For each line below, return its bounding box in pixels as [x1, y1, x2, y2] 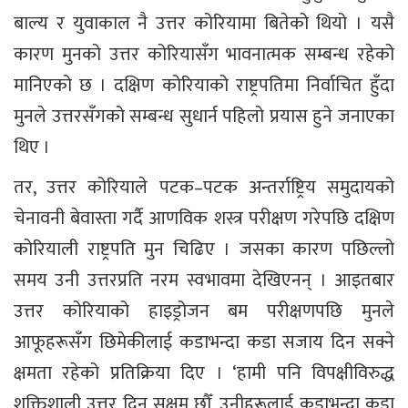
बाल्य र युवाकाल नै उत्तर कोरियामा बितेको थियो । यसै [14, 8, 394, 39]
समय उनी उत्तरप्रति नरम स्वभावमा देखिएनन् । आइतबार [14, 265, 394, 296]
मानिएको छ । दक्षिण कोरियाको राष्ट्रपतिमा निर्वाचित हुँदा [14, 70, 394, 101]
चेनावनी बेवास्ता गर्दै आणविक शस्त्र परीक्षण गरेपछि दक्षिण [14, 203, 394, 234]
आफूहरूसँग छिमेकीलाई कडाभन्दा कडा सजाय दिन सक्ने [14, 327, 394, 358]
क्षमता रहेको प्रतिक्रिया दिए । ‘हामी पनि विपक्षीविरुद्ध [14, 358, 394, 389]
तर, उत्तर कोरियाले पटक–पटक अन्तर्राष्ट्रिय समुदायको [14, 172, 394, 203]
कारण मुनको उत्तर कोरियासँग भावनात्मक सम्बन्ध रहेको [14, 39, 394, 70]
